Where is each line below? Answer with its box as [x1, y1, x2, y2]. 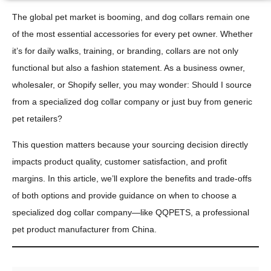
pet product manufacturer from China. [12, 224, 157, 234]
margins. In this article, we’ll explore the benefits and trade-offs [12, 173, 252, 183]
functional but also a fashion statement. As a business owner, [12, 63, 245, 73]
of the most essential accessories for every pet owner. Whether [12, 29, 253, 39]
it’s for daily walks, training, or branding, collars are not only [12, 46, 238, 56]
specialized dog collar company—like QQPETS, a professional [12, 207, 249, 217]
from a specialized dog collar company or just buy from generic [12, 97, 252, 107]
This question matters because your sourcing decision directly [12, 139, 248, 149]
